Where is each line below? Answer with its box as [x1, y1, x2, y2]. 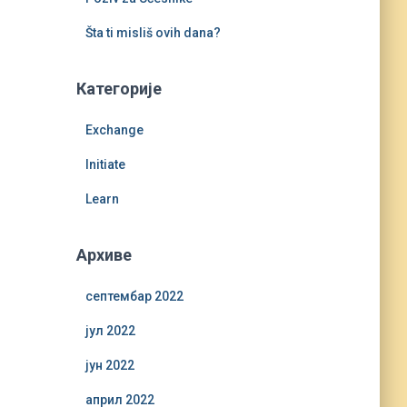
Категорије [75, 79, 162, 98]
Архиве [75, 245, 132, 264]
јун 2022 [84, 358, 134, 372]
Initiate [84, 157, 125, 172]
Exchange [84, 123, 144, 137]
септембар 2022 [84, 289, 184, 303]
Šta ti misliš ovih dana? [84, 25, 221, 40]
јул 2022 [84, 323, 135, 338]
